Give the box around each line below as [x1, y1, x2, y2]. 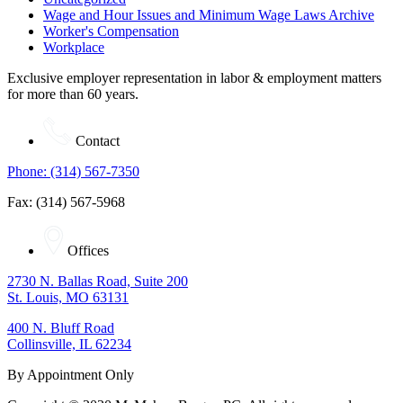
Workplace [43, 39, 104, 55]
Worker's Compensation [43, 22, 179, 39]
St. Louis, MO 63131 [7, 289, 129, 305]
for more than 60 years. [7, 85, 139, 102]
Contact [76, 132, 120, 148]
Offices [67, 242, 109, 258]
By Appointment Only [7, 366, 134, 382]
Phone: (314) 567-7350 [7, 163, 139, 179]
